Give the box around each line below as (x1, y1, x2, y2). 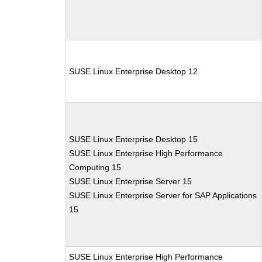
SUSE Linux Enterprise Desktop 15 (69, 135, 198, 144)
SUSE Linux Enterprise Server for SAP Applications (69, 191, 257, 200)
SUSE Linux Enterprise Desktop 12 (69, 67, 198, 76)
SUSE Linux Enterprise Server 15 (69, 177, 192, 186)
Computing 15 (69, 163, 122, 172)
